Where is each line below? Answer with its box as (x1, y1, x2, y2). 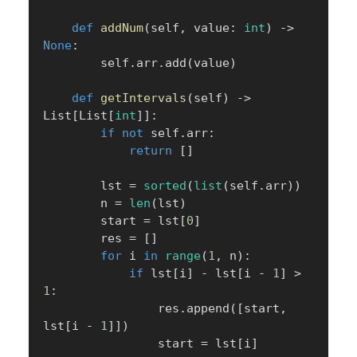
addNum (100, 20, 143, 35)
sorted (143, 178, 186, 193)
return (129, 143, 172, 158)
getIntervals (100, 90, 186, 105)
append (186, 300, 229, 316)
